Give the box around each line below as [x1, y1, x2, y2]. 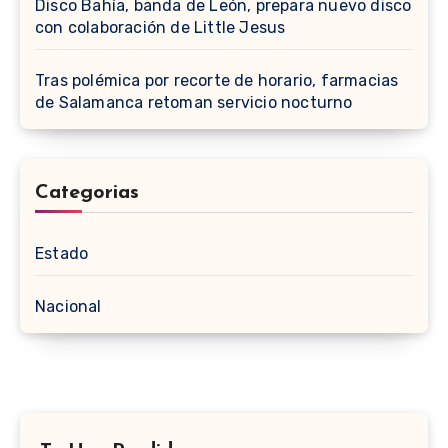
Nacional [35, 296, 102, 316]
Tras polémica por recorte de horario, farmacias [35, 70, 399, 90]
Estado [35, 243, 89, 263]
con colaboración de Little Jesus [35, 17, 286, 37]
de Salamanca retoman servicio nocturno [35, 92, 353, 112]
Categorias [35, 182, 139, 203]
